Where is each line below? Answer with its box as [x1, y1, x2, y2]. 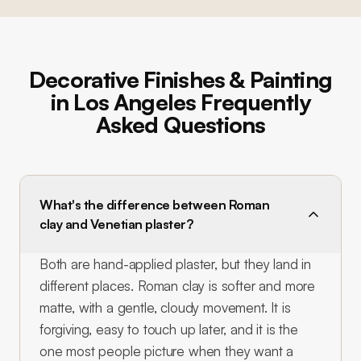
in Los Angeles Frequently [50, 88, 310, 116]
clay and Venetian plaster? [39, 216, 193, 232]
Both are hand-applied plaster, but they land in [39, 255, 312, 272]
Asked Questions [95, 110, 266, 139]
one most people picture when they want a [39, 342, 294, 359]
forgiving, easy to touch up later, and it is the [39, 321, 298, 338]
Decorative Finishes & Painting [29, 65, 332, 93]
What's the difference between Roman [39, 197, 270, 213]
